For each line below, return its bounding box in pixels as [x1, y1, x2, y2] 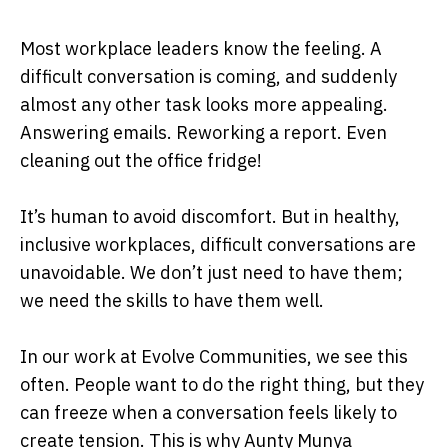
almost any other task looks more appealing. [20, 92, 388, 116]
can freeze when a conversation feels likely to [20, 400, 397, 424]
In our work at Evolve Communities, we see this [20, 344, 408, 368]
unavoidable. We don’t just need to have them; [20, 260, 403, 284]
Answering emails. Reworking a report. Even [20, 120, 387, 144]
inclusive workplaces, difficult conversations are [20, 232, 416, 256]
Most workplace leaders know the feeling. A [20, 36, 382, 60]
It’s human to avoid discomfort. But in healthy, [20, 204, 400, 228]
